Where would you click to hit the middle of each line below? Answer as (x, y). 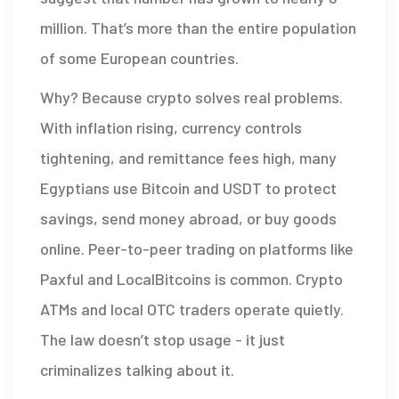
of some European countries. (139, 57)
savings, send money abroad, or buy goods (188, 218)
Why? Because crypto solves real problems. (191, 97)
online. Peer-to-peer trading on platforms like (197, 248)
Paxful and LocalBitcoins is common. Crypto (191, 278)
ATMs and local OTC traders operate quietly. (192, 309)
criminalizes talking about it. (137, 369)
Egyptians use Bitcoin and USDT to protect (188, 187)
